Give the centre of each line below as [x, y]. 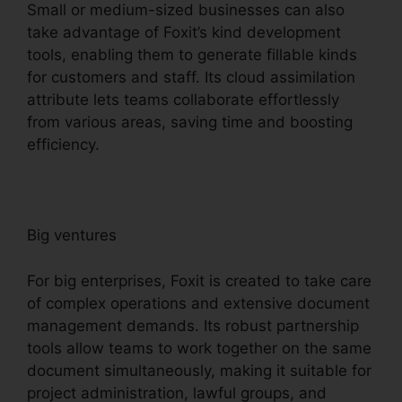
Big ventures [72, 236]
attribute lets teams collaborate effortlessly [183, 100]
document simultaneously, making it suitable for [199, 370]
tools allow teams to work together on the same [199, 348]
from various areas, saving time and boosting [190, 122]
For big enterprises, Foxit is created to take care [199, 280]
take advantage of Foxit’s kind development [184, 33]
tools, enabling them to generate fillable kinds [192, 55]
